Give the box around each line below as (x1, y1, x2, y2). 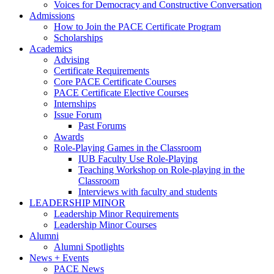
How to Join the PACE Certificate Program (54, 21, 221, 32)
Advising (54, 54, 89, 65)
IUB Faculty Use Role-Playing (78, 154, 198, 165)
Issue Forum (54, 109, 102, 120)
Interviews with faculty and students (78, 187, 217, 198)
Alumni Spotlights (54, 242, 124, 253)
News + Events (29, 253, 89, 264)
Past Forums (78, 120, 126, 131)
